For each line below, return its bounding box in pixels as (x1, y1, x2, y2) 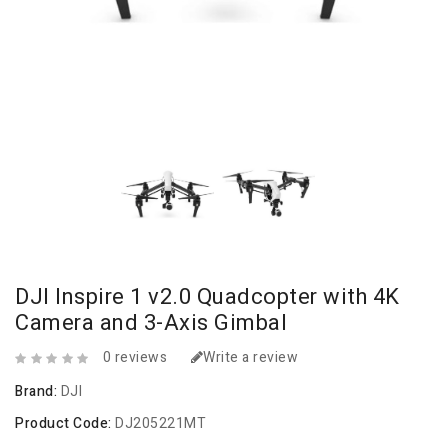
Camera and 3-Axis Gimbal (15, 307, 287, 340)
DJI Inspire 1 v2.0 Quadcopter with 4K (15, 281, 400, 314)
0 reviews (102, 347, 167, 369)
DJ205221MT (115, 413, 206, 435)
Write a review (203, 347, 298, 369)
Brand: (15, 381, 61, 403)
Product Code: (15, 413, 115, 435)
